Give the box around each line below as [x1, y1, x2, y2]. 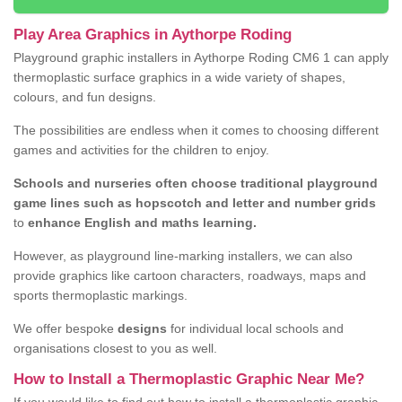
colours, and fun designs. [13, 90, 156, 105]
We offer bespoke [13, 321, 114, 336]
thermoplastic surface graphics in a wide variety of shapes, [13, 70, 345, 85]
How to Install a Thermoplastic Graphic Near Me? [13, 371, 364, 389]
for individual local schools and [167, 321, 344, 336]
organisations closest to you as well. [13, 341, 217, 356]
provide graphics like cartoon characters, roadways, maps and [13, 268, 366, 284]
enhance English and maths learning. [24, 215, 257, 231]
